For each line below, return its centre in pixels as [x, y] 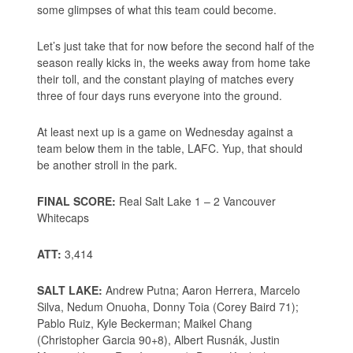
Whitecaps [63, 218]
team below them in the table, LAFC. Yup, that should [170, 149]
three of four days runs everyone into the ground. [160, 96]
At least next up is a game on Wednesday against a [165, 132]
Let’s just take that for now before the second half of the [176, 46]
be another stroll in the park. [108, 165]
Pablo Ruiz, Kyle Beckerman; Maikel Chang [145, 323]
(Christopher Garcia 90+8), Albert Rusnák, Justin [159, 340]
